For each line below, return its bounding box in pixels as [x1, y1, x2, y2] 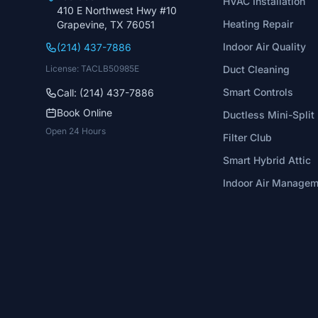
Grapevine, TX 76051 [57, 18, 155, 31]
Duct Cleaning [222, 63, 290, 75]
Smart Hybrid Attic [222, 154, 311, 166]
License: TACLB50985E [45, 63, 139, 74]
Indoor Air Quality [222, 40, 306, 53]
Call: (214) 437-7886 [57, 87, 154, 99]
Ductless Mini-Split [222, 109, 314, 121]
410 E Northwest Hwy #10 [57, 4, 177, 16]
